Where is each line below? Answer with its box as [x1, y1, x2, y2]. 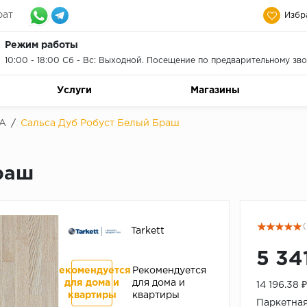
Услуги [56, 86, 92, 95]
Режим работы [4, 41, 78, 50]
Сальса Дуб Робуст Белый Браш [21, 119, 180, 127]
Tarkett [131, 227, 165, 236]
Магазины [190, 86, 240, 95]
